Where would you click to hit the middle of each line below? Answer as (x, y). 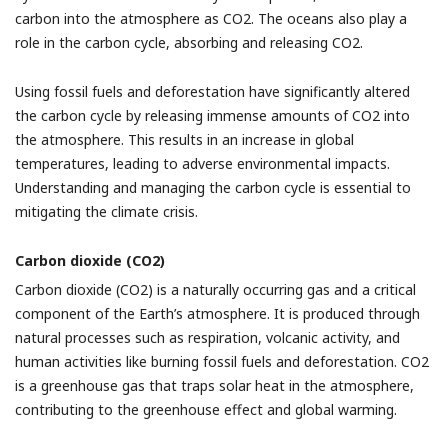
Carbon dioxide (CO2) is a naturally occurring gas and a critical (215, 289)
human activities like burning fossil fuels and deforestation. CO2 (222, 361)
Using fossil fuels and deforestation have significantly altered (212, 91)
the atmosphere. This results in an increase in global (184, 139)
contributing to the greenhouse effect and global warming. (206, 409)
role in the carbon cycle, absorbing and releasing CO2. (189, 42)
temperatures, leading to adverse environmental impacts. (202, 163)
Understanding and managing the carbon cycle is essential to (213, 187)
